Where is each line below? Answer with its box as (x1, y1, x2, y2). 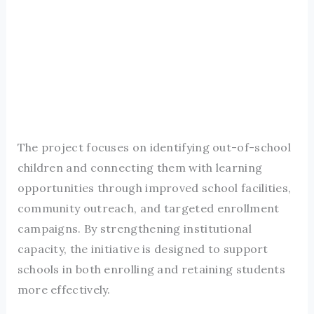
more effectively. (17, 282, 111, 297)
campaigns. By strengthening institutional (17, 221, 252, 236)
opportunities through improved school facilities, (17, 181, 292, 196)
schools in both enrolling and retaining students (17, 262, 286, 277)
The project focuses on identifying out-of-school (17, 140, 292, 155)
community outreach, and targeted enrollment (17, 201, 280, 216)
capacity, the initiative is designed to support (17, 242, 268, 257)
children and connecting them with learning (17, 161, 263, 175)
